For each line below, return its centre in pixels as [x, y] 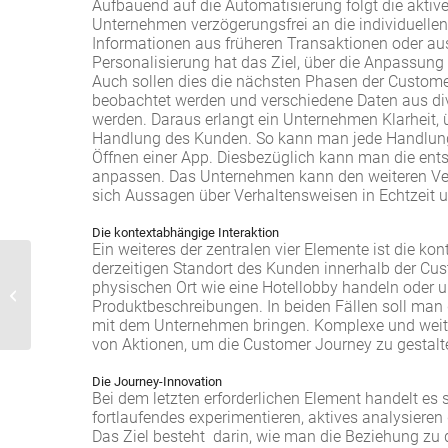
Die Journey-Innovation [157, 381]
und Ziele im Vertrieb [93, 305]
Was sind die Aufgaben [100, 284]
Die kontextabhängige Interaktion [185, 232]
